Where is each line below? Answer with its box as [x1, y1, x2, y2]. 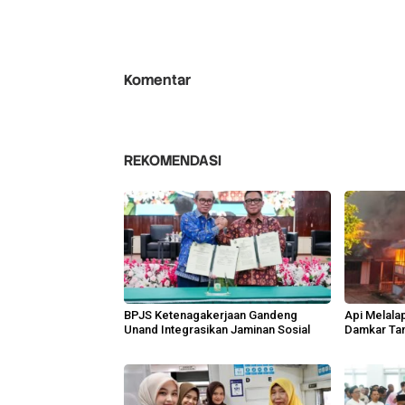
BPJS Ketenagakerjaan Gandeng [124, 307, 297, 322]
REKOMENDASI [124, 150, 221, 170]
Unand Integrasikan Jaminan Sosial [124, 322, 310, 336]
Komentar [124, 70, 191, 89]
